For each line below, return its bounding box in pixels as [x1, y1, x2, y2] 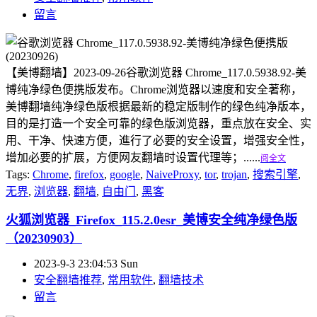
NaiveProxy [146, 168, 199, 180]
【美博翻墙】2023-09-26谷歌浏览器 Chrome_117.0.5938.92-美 [6, 66, 306, 79]
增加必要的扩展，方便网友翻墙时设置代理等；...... [6, 151, 260, 163]
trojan [221, 168, 247, 180]
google [110, 168, 140, 180]
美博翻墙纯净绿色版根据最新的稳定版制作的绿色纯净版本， [6, 100, 311, 113]
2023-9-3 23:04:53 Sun [34, 257, 138, 270]
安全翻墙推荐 [34, 273, 102, 286]
